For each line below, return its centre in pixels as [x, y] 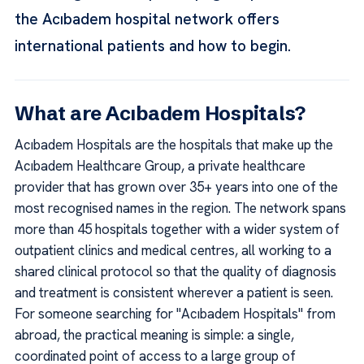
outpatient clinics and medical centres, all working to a [173, 251]
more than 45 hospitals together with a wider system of [177, 230]
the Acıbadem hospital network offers [147, 19]
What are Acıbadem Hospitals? [160, 114]
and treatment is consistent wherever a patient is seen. [174, 293]
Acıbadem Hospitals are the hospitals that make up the [174, 145]
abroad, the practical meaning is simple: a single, [154, 335]
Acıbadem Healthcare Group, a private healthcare [160, 166]
